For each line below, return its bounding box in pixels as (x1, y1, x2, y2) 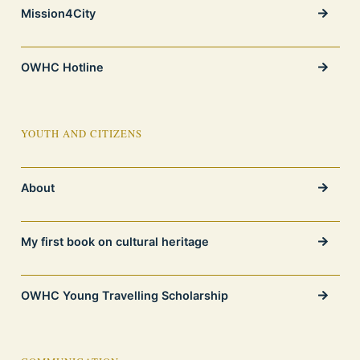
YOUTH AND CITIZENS (20, 127, 142, 141)
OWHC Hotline (20, 60, 104, 74)
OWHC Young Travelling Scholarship (20, 288, 228, 302)
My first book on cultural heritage (20, 235, 209, 248)
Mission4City (20, 6, 96, 20)
